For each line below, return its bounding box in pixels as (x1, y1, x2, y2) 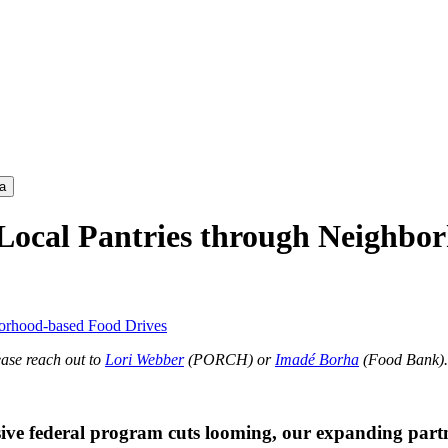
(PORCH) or (184, 350, 275, 368)
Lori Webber (105, 350, 184, 368)
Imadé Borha (275, 350, 359, 368)
